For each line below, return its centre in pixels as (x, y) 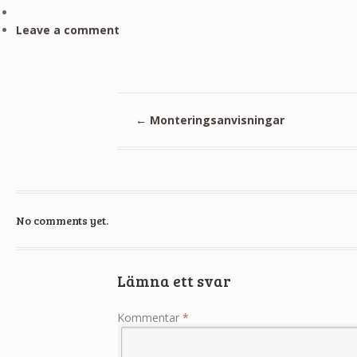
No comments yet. (62, 220)
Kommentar (150, 317)
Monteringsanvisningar (215, 120)
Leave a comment (67, 29)
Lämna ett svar (175, 281)
